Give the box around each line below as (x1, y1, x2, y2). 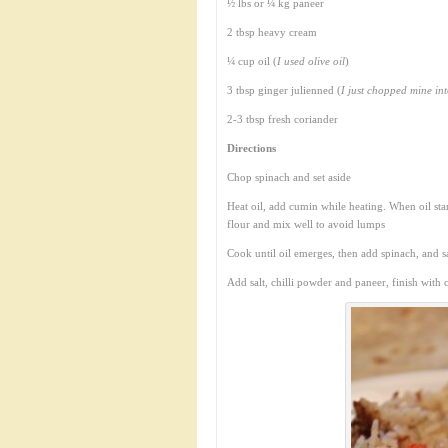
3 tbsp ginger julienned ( (227, 84, 341, 96)
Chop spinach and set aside (227, 171, 351, 183)
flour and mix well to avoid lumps (227, 218, 385, 230)
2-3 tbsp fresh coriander (227, 113, 338, 125)
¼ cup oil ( (227, 55, 277, 67)
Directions (227, 142, 276, 154)
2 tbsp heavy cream (227, 26, 317, 38)
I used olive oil (277, 55, 345, 67)
